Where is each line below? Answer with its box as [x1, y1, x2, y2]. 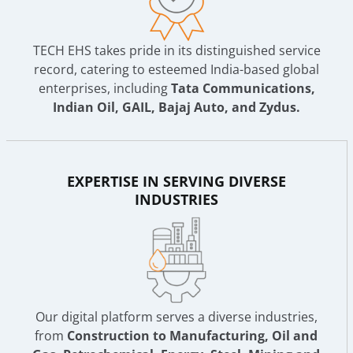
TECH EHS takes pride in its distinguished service [32, 41, 321, 59]
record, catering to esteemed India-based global [34, 60, 319, 78]
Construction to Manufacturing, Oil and [67, 326, 318, 344]
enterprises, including [38, 79, 171, 97]
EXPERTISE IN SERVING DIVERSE [66, 171, 286, 191]
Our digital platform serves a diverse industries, [35, 307, 318, 325]
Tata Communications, [170, 79, 315, 97]
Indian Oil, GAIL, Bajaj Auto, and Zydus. [53, 98, 300, 116]
